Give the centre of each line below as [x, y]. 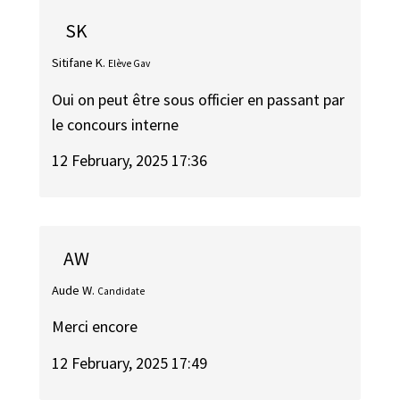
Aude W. [74, 290]
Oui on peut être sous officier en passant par [199, 99]
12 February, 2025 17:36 [130, 161]
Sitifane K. [79, 63]
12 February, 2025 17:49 [130, 362]
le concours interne [116, 124]
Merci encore [95, 327]
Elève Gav [129, 64]
